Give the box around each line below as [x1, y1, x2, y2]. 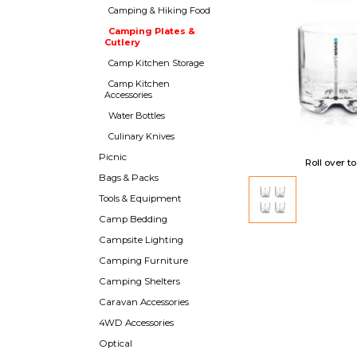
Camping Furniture [99, 254, 188, 266]
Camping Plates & [108, 25, 195, 37]
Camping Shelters [99, 275, 180, 287]
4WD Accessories [99, 316, 174, 328]
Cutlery [104, 36, 140, 48]
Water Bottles [108, 109, 165, 121]
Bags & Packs [99, 171, 159, 183]
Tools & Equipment [99, 192, 182, 204]
